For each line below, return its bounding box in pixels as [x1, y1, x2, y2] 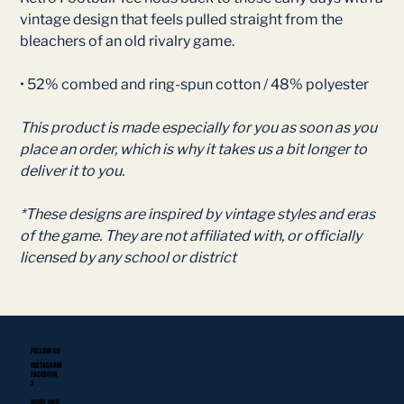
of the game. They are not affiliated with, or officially [20, 227, 363, 244]
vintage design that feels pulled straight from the [20, 11, 344, 28]
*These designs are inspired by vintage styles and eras [20, 206, 376, 223]
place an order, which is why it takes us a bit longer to [20, 141, 368, 158]
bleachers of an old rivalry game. [20, 32, 235, 50]
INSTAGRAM [31, 360, 63, 370]
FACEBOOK [31, 369, 59, 379]
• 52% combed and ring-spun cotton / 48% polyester [20, 76, 370, 93]
